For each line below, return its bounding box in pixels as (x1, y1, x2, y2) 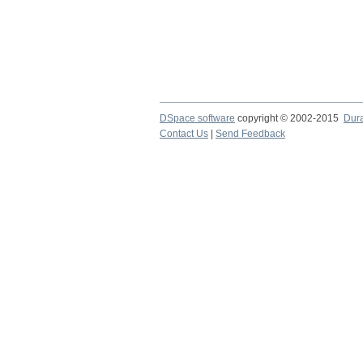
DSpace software (160, 113, 235, 124)
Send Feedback (216, 128, 285, 139)
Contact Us (160, 128, 208, 139)
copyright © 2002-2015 (235, 113, 344, 124)
